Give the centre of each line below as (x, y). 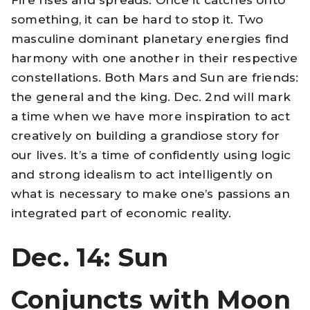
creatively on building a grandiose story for (145, 135)
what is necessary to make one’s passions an (151, 193)
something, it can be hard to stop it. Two (137, 19)
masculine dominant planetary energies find (150, 38)
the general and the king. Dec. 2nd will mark (151, 97)
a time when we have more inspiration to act (151, 116)
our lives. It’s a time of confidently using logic (151, 155)
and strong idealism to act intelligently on (142, 174)
